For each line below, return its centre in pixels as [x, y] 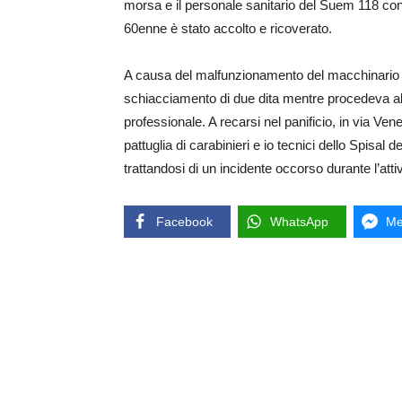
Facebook [184, 222]
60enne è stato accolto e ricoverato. [228, 29]
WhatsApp [299, 222]
